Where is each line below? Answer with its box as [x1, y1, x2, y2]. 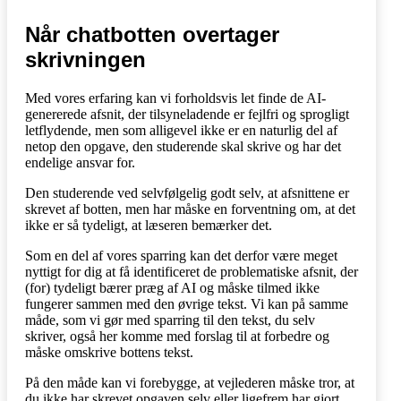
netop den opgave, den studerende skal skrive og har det [25, 139, 341, 154]
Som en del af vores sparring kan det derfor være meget [25, 248, 337, 263]
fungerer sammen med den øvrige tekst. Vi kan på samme [25, 296, 348, 311]
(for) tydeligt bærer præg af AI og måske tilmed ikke [25, 280, 320, 295]
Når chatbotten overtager [25, 22, 279, 47]
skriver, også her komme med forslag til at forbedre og [25, 328, 329, 344]
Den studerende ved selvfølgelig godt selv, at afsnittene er [25, 185, 349, 200]
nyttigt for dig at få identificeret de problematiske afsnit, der [25, 264, 358, 279]
